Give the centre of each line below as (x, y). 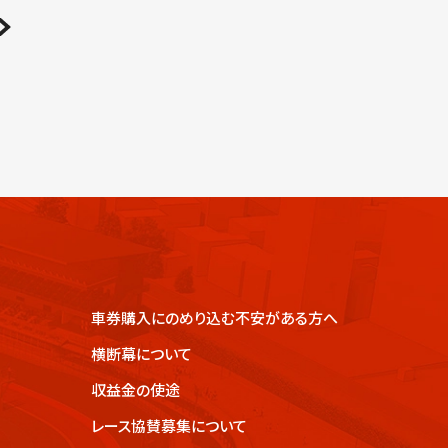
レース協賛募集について (169, 425)
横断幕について (141, 353)
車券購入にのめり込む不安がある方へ (214, 317)
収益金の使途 (135, 389)
